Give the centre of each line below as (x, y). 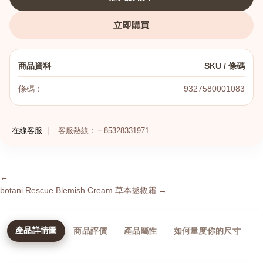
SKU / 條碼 (225, 66)
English (68, 174)
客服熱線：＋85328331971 (102, 131)
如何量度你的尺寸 (207, 231)
